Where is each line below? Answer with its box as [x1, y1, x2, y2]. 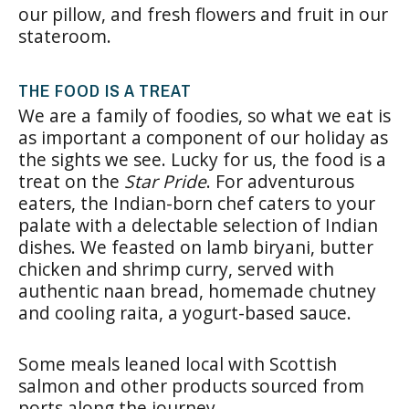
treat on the [18, 168, 124, 194]
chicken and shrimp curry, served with [18, 256, 334, 281]
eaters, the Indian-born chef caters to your [18, 190, 375, 215]
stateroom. [18, 23, 111, 48]
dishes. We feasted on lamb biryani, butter [18, 234, 373, 259]
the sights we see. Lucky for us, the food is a [18, 146, 386, 172]
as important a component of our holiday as [18, 124, 388, 150]
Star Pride [124, 168, 206, 194]
